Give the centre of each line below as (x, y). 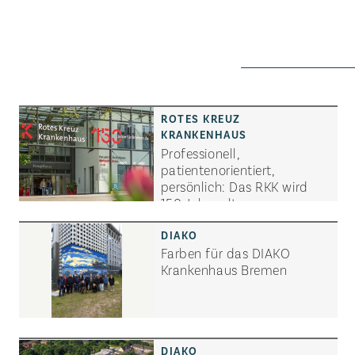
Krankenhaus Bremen (224, 270)
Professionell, (200, 153)
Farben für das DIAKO (225, 253)
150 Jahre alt (198, 202)
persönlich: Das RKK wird (234, 186)
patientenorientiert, (218, 169)
